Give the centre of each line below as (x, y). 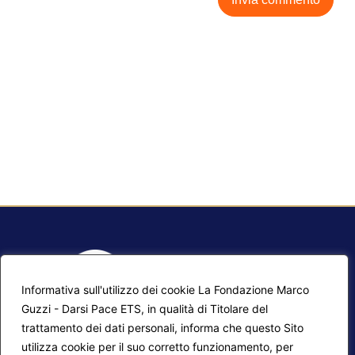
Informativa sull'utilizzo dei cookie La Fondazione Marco (165, 290)
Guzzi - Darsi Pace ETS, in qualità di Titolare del (145, 309)
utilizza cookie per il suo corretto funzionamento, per (157, 347)
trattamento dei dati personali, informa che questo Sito (162, 328)
